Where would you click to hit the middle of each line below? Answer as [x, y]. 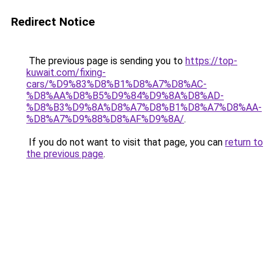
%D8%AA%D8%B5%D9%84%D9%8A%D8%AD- [125, 96]
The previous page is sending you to [106, 61]
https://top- [211, 61]
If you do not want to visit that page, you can [126, 142]
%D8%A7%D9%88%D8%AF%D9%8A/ [105, 119]
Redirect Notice [53, 22]
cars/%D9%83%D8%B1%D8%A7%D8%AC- [117, 84]
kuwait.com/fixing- [66, 72]
